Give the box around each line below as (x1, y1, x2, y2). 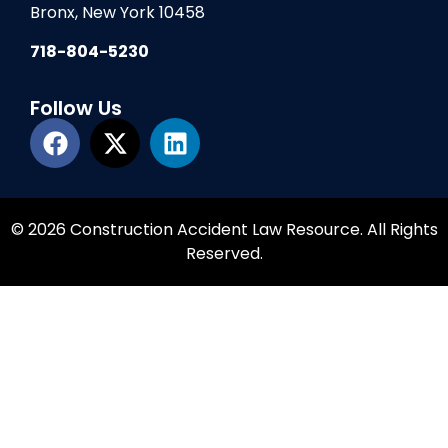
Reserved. (185, 242, 263, 266)
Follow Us (30, 94, 122, 123)
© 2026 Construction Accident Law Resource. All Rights (10, 218, 438, 242)
